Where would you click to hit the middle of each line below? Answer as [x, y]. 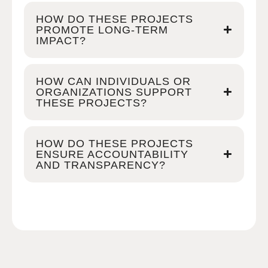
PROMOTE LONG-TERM [102, 30]
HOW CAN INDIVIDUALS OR [113, 81]
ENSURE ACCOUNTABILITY [112, 154]
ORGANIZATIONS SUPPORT [114, 92]
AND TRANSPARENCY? [101, 165]
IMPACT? [61, 40]
